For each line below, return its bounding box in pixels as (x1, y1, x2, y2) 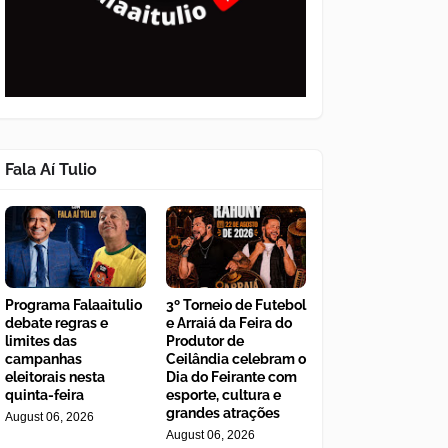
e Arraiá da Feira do (165, 315, 292, 332)
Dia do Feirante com (165, 369, 297, 386)
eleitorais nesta (5, 369, 105, 386)
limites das (5, 333, 77, 350)
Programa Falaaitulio (5, 297, 142, 314)
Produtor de (165, 333, 244, 350)
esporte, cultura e (165, 387, 281, 404)
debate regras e (5, 315, 108, 332)
